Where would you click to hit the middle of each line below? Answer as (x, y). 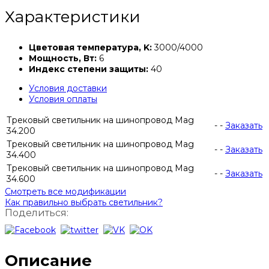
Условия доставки (68, 89)
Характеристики (73, 17)
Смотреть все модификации (65, 192)
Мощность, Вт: (63, 59)
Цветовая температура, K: (90, 48)
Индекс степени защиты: (89, 69)
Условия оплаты (63, 99)
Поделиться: (37, 213)
